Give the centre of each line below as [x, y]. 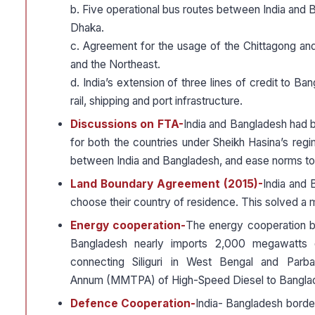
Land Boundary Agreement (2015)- [167, 184]
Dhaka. [87, 28]
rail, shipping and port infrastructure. [156, 101]
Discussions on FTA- [127, 124]
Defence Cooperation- [133, 304]
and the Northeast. [115, 65]
